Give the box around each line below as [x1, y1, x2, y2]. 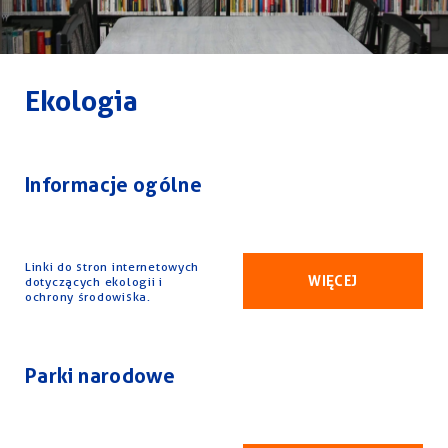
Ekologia [25, 83, 138, 118]
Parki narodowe [25, 364, 176, 388]
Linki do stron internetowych [25, 258, 200, 274]
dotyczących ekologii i [25, 273, 163, 289]
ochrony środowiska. [25, 288, 151, 304]
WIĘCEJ [308, 272, 358, 289]
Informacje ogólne [25, 173, 203, 197]
